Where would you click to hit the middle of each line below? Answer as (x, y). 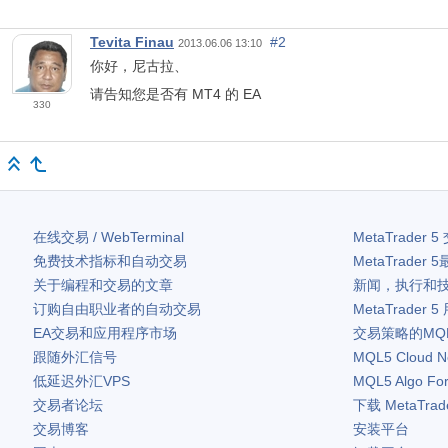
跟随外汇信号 (75, 356)
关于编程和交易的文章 (103, 284)
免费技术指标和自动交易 (110, 260)
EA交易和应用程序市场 (105, 332)
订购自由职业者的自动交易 (117, 308)
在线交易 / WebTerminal (108, 236)
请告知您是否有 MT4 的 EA (175, 93)
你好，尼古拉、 (139, 65)
